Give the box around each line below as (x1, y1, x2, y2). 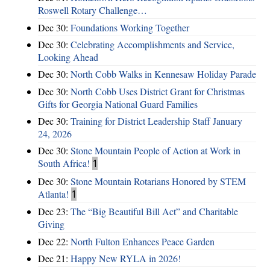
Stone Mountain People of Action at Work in (71, 144, 240, 157)
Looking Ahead (38, 50, 98, 63)
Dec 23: (38, 205, 71, 218)
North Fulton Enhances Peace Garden (71, 234, 215, 248)
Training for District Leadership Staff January (71, 115, 242, 127)
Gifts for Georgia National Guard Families (38, 97, 198, 110)
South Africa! (38, 157, 90, 170)
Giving (38, 218, 64, 231)
